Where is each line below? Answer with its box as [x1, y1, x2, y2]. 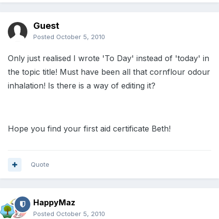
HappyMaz [33, 197, 75, 208]
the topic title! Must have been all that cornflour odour [8, 67, 210, 77]
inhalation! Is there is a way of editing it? [8, 81, 155, 91]
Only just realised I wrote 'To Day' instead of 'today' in [8, 53, 209, 64]
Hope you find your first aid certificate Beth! [8, 124, 171, 134]
